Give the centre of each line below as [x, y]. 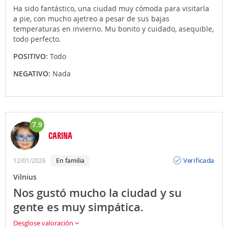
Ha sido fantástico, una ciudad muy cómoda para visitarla [111, 8]
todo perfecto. [37, 39]
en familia [72, 160]
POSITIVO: [32, 56]
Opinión [195, 152]
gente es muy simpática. [78, 207]
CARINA [60, 135]
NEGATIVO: [33, 73]
